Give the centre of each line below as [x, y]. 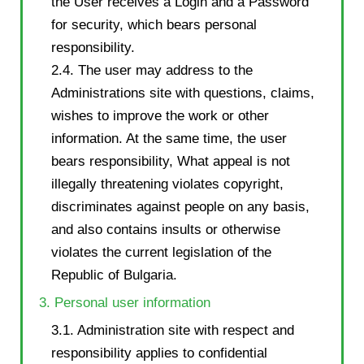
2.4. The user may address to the [152, 70]
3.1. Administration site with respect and [173, 330]
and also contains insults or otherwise [166, 229]
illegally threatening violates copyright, [167, 184]
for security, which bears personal [154, 24]
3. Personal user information [125, 302]
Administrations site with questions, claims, [183, 93]
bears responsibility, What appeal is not [171, 161]
